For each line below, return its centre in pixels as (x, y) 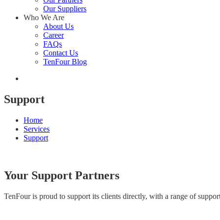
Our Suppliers (65, 9)
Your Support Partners (62, 175)
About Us (58, 26)
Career (54, 35)
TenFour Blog (65, 62)
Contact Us (61, 53)
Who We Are (44, 17)
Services (37, 129)
